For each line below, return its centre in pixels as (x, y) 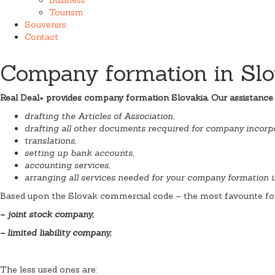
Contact (41, 37)
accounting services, (67, 165)
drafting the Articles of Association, (99, 116)
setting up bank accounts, (79, 153)
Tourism (66, 12)
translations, (50, 140)
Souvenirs (45, 24)
